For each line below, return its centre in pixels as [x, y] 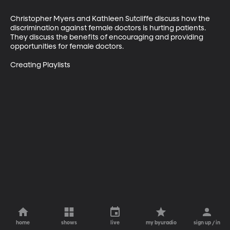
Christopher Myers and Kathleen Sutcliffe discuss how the [111, 19]
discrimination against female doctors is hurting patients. [109, 28]
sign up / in [207, 223]
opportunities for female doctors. [67, 46]
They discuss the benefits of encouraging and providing [108, 37]
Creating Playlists [40, 65]
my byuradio [161, 223]
